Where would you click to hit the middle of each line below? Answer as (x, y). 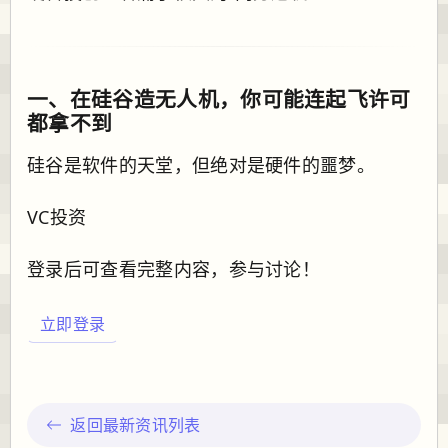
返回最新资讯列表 (135, 424)
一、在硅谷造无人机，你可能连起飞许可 (219, 98)
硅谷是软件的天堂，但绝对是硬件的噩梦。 (201, 164)
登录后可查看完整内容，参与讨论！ (174, 268)
